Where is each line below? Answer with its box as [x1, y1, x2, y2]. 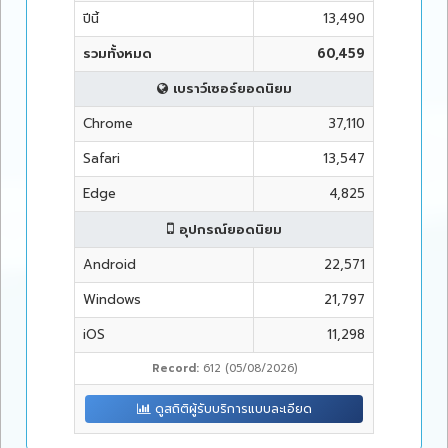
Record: [151, 360, 199, 378]
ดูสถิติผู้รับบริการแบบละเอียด [150, 400, 312, 419]
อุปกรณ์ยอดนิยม [173, 220, 282, 240]
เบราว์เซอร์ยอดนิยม [167, 79, 292, 99]
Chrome [83, 114, 133, 134]
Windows [83, 290, 141, 310]
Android [83, 255, 136, 275]
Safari [83, 149, 120, 169]
